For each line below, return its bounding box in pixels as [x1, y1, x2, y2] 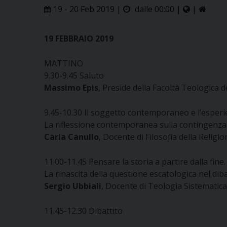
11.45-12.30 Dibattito [44, 205, 123, 216]
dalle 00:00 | [133, 4, 183, 15]
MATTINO [44, 58, 83, 69]
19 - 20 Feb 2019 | [53, 4, 123, 15]
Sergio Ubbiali [44, 180, 101, 192]
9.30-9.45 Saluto [44, 70, 104, 81]
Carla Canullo [44, 131, 99, 142]
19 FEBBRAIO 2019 [44, 33, 113, 44]
